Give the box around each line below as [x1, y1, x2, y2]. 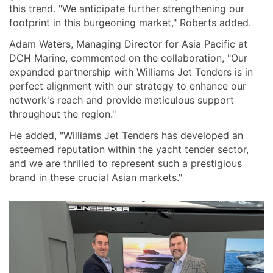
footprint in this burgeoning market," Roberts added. [9, 16, 251, 29]
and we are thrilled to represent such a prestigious [9, 157, 242, 170]
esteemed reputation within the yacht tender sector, [9, 143, 249, 156]
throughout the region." [9, 108, 116, 121]
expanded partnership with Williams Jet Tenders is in [9, 66, 253, 79]
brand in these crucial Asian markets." [9, 171, 182, 184]
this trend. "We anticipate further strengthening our [9, 2, 244, 15]
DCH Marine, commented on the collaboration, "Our [9, 52, 247, 65]
